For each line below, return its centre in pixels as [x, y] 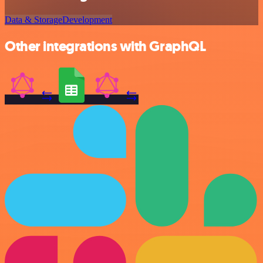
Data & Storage [33, 20]
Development [87, 20]
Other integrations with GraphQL [105, 47]
